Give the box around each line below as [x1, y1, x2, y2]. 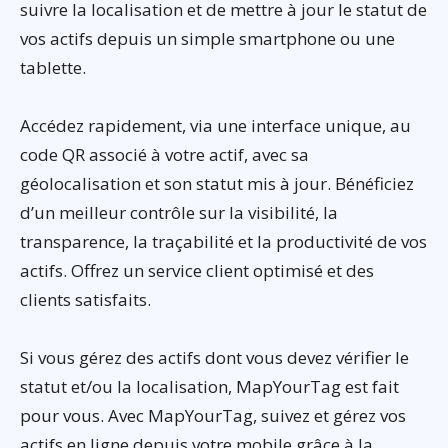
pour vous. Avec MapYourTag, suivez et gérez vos [20, 404, 406, 428]
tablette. [20, 56, 86, 80]
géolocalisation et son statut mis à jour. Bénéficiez [20, 172, 414, 196]
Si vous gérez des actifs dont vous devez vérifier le [20, 346, 409, 370]
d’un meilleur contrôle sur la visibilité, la [20, 201, 338, 225]
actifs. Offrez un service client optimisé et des [20, 259, 374, 283]
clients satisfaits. [20, 288, 151, 312]
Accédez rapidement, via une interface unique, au [20, 114, 411, 138]
